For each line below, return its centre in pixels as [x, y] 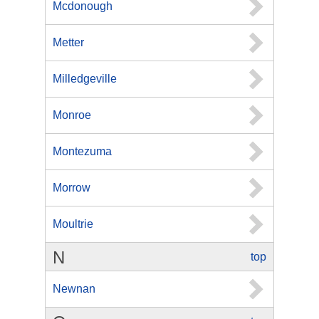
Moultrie [73, 224]
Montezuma [82, 151]
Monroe [72, 115]
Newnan [74, 289]
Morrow [72, 188]
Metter [68, 42]
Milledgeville [85, 79]
